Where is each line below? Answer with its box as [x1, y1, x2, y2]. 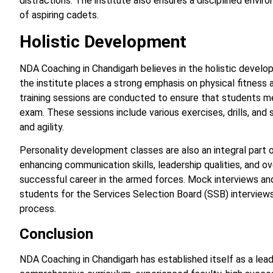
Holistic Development [19, 31, 186, 52]
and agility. [19, 121, 64, 133]
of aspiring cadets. [19, 9, 99, 21]
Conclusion [19, 225, 93, 243]
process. [19, 203, 56, 215]
